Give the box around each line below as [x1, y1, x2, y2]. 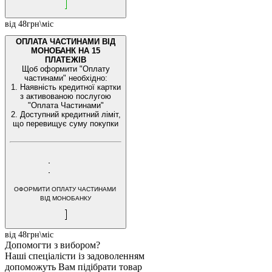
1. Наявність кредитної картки [10, 83, 121, 92]
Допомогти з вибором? [5, 239, 100, 250]
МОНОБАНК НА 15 [31, 46, 100, 56]
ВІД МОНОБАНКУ [40, 194, 91, 202]
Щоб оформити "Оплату [21, 64, 110, 74]
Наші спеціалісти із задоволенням [5, 250, 144, 261]
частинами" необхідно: [24, 73, 107, 83]
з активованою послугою [20, 92, 111, 101]
